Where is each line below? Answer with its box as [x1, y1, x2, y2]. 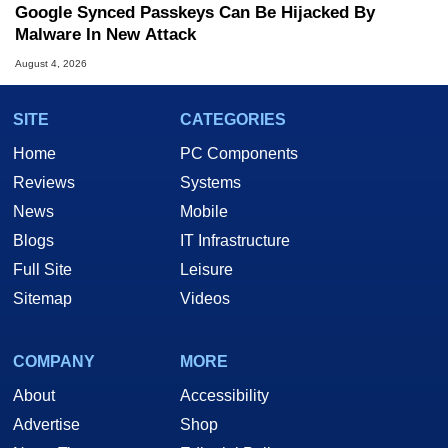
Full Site [13, 261, 72, 279]
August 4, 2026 [15, 58, 87, 70]
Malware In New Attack [15, 25, 196, 45]
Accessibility [180, 387, 269, 405]
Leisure [180, 261, 233, 279]
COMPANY [13, 353, 95, 371]
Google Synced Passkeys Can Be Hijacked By [15, 3, 375, 23]
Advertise [13, 416, 80, 434]
